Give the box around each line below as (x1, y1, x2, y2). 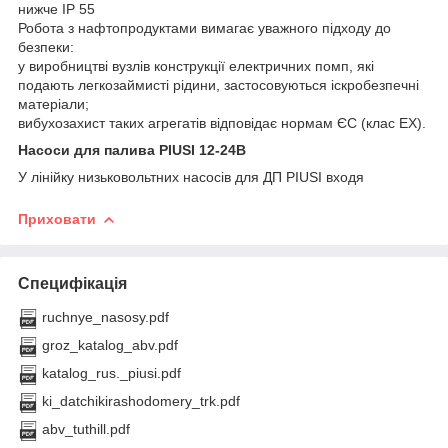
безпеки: (18, 38, 74, 55)
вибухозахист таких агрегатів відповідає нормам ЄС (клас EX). (18, 114, 426, 131)
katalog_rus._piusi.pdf (42, 364, 181, 381)
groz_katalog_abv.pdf (42, 336, 178, 353)
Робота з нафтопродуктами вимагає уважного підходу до (18, 19, 391, 36)
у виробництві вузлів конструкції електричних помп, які (18, 57, 374, 74)
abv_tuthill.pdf (42, 420, 130, 437)
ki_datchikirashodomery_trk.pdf (42, 392, 240, 409)
